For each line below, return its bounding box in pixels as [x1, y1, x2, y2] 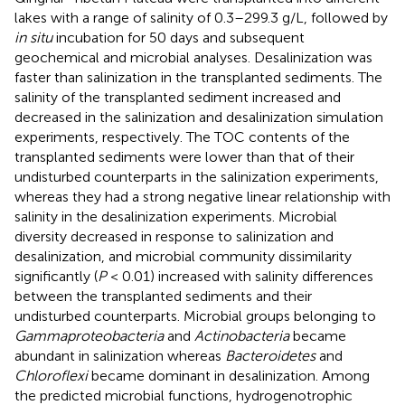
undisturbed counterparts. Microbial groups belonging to [14, 306, 376, 325]
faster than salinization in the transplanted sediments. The [14, 68, 382, 86]
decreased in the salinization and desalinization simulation [14, 108, 383, 126]
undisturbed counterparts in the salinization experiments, [14, 167, 379, 185]
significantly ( [14, 267, 98, 285]
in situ [14, 28, 52, 46]
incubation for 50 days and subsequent [52, 28, 305, 46]
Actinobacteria [194, 326, 289, 344]
